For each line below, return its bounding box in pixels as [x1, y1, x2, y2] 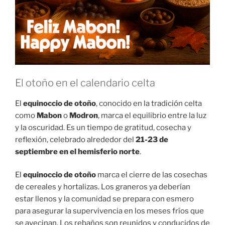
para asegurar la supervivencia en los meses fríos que [15, 206, 204, 216]
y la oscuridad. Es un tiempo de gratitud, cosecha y [15, 123, 191, 132]
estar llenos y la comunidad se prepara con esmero [15, 194, 194, 204]
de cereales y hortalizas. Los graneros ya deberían [15, 182, 190, 192]
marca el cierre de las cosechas [96, 170, 207, 180]
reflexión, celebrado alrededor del [15, 135, 136, 144]
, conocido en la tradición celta [96, 98, 202, 108]
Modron [69, 110, 98, 120]
